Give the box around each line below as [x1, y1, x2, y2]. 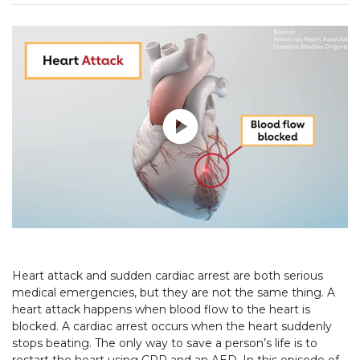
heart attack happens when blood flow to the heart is [12, 301, 310, 317]
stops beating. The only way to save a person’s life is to [12, 335, 317, 350]
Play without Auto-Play [12, 27, 141, 41]
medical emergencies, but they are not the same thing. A [12, 284, 335, 300]
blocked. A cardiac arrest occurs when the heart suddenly [12, 318, 332, 333]
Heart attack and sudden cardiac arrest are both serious [12, 268, 323, 283]
